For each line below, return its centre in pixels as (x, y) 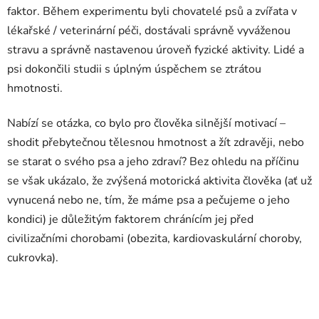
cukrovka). (33, 257)
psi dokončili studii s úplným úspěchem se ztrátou (134, 69)
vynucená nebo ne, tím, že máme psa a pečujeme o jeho (148, 200)
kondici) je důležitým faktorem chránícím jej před (130, 219)
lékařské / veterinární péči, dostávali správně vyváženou (149, 30)
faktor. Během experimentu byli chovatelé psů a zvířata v (152, 11)
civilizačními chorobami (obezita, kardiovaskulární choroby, (155, 238)
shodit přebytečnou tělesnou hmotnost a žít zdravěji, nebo (156, 142)
